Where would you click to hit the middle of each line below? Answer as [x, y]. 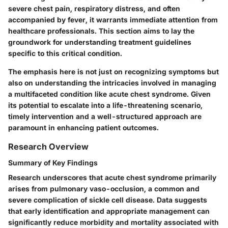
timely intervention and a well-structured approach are [105, 116]
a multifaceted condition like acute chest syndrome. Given [109, 94]
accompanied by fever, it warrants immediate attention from [113, 19]
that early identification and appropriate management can [109, 211]
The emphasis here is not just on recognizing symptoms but [113, 71]
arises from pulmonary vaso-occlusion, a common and [104, 188]
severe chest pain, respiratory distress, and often [94, 8]
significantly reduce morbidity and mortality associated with [113, 222]
